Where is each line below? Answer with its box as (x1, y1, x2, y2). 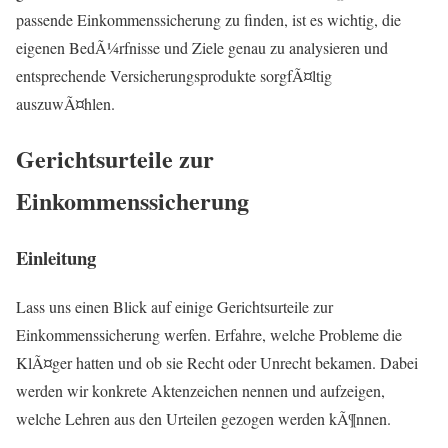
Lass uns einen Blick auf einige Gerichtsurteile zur (16, 295, 333, 317)
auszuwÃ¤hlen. (16, 93, 115, 115)
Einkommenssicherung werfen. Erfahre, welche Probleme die (16, 323, 402, 345)
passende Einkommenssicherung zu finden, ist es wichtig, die (16, 9, 401, 31)
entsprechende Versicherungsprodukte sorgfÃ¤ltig (16, 65, 332, 87)
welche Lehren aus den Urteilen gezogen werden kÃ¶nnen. (16, 407, 391, 429)
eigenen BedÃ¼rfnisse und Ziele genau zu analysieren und (16, 37, 388, 59)
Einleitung (16, 244, 96, 272)
